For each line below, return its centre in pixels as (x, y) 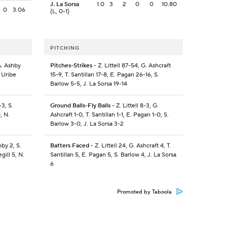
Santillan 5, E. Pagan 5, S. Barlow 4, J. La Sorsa (113, 155)
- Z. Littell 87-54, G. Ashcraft (131, 66)
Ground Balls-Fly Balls (80, 106)
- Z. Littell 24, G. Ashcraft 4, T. (130, 146)
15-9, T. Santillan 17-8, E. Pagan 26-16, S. (104, 75)
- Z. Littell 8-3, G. (134, 106)
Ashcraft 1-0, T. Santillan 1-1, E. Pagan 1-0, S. (109, 115)
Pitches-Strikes (71, 66)
